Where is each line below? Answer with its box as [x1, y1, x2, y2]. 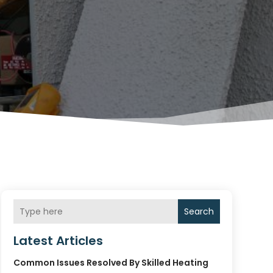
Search [183, 205, 214, 218]
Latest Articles [13, 232, 103, 250]
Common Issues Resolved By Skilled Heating [13, 257, 208, 269]
